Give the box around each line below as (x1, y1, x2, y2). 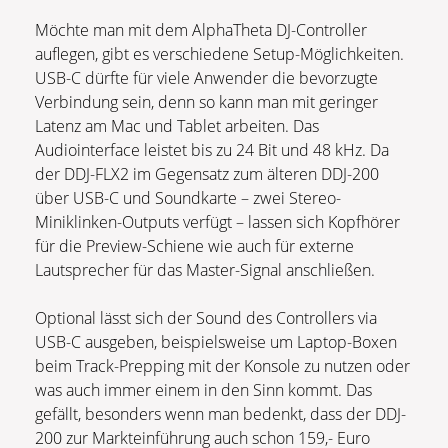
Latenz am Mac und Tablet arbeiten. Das (35, 114, 319, 137)
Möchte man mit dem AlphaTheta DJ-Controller (35, 18, 367, 41)
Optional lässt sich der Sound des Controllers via (35, 306, 377, 329)
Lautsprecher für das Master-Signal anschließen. (35, 258, 375, 281)
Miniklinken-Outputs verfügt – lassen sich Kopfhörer (35, 210, 400, 233)
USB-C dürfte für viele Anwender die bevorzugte (35, 66, 378, 89)
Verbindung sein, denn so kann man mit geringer (35, 90, 378, 113)
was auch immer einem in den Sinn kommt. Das (35, 378, 372, 401)
